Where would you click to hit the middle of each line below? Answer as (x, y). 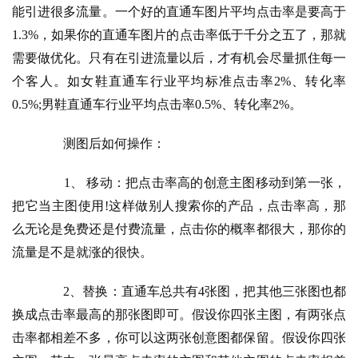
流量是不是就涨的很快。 (82, 253)
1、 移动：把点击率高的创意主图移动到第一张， (192, 183)
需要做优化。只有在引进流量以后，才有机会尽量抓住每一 (179, 58)
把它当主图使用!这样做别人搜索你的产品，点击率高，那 (179, 206)
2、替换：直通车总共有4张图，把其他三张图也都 (192, 292)
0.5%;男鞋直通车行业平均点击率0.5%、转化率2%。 (157, 105)
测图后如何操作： (101, 144)
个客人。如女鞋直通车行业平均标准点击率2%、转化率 (179, 82)
